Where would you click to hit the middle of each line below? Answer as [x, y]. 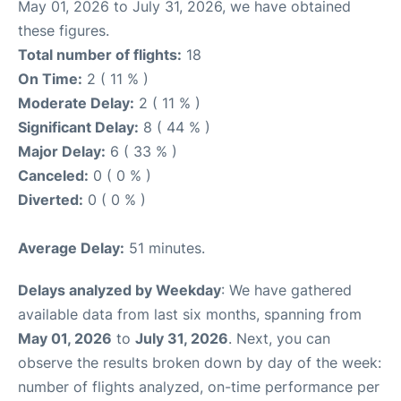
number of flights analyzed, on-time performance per [199, 387]
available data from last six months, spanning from [190, 314]
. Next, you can [279, 338]
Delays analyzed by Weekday [119, 290]
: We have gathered [286, 290]
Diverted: [51, 200]
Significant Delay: [78, 127]
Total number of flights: [100, 55]
